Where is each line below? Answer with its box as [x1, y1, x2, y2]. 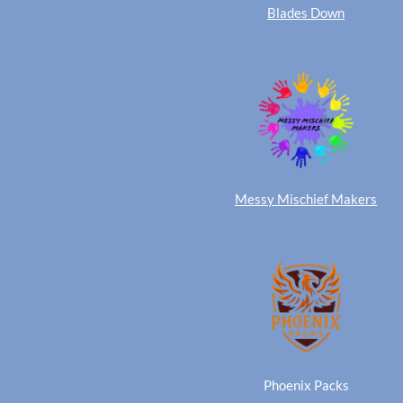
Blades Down [267, 4, 345, 22]
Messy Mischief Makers [235, 191, 378, 208]
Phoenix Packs [263, 376, 349, 393]
